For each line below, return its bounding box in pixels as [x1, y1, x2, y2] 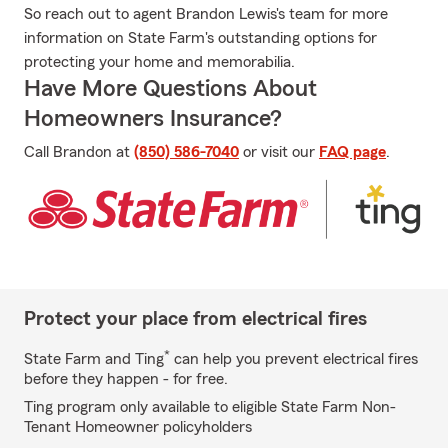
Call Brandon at [24, 144, 134, 160]
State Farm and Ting [24, 350, 164, 367]
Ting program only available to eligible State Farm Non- [24, 398, 396, 415]
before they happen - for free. [24, 370, 228, 387]
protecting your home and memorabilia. [24, 54, 295, 70]
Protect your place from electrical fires [24, 308, 367, 329]
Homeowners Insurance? [24, 107, 282, 131]
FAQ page [319, 144, 386, 160]
